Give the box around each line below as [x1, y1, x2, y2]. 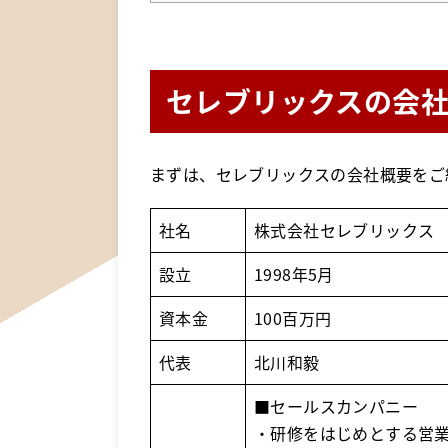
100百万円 [254, 306, 332, 331]
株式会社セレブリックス [254, 218, 435, 243]
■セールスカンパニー [254, 394, 418, 419]
